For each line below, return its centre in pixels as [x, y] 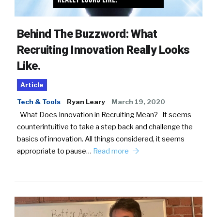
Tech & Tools [39, 102]
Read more [112, 151]
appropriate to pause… [55, 151]
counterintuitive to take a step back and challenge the [105, 127]
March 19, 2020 [138, 102]
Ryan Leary [86, 102]
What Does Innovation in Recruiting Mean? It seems [104, 115]
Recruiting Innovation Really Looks [103, 50]
